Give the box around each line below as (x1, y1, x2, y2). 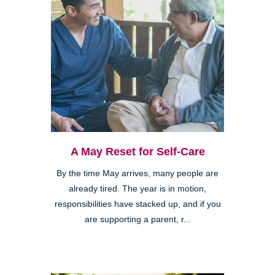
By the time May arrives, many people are (56, 168, 219, 178)
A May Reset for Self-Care (70, 145, 205, 158)
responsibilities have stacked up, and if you (54, 199, 221, 209)
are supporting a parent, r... (84, 214, 191, 224)
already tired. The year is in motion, (69, 184, 206, 193)
